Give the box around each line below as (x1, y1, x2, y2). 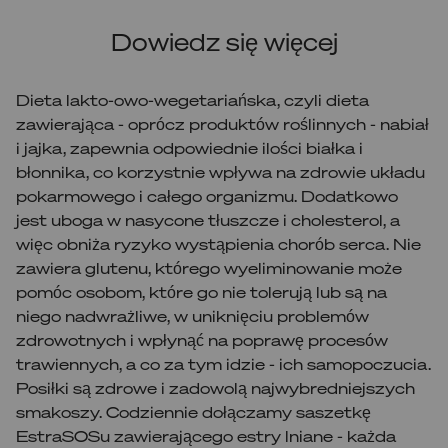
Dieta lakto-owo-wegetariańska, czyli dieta (16, 88, 369, 111)
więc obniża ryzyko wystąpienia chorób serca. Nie (16, 232, 421, 255)
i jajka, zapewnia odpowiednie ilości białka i (16, 136, 363, 159)
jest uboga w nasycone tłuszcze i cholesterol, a (16, 208, 400, 231)
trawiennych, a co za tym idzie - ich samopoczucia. (16, 352, 431, 375)
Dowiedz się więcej (110, 25, 338, 58)
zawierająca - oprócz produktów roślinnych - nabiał (16, 112, 429, 135)
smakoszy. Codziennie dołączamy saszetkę (16, 400, 371, 423)
